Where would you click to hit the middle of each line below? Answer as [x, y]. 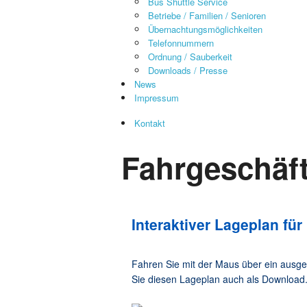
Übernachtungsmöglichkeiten [205, 29]
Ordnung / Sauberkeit [190, 57]
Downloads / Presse [188, 70]
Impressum [157, 98]
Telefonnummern [181, 43]
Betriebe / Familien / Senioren [207, 15]
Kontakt [150, 123]
